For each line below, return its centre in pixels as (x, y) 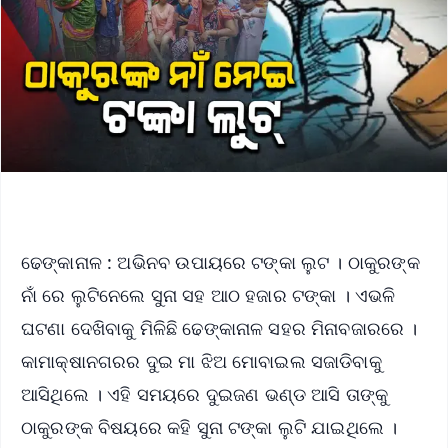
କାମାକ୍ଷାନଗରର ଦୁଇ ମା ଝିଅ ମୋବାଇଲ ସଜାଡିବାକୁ (201, 360)
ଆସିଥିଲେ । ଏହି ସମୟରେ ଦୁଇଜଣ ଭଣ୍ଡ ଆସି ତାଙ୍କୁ (205, 393)
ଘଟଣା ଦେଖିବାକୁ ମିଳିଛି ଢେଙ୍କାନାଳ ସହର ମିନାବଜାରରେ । (219, 327)
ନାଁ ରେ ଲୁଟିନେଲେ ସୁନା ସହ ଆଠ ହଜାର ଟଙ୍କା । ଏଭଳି (208, 294)
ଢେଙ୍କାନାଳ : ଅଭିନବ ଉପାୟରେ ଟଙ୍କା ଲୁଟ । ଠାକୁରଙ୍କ (220, 261)
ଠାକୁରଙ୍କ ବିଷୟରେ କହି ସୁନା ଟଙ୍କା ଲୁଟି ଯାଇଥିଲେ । (209, 426)
